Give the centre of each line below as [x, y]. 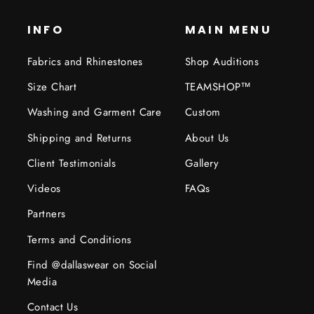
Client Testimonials [72, 163]
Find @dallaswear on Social [92, 265]
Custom [203, 112]
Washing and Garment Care [95, 112]
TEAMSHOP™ [218, 87]
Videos [44, 189]
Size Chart [52, 87]
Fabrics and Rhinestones [85, 61]
